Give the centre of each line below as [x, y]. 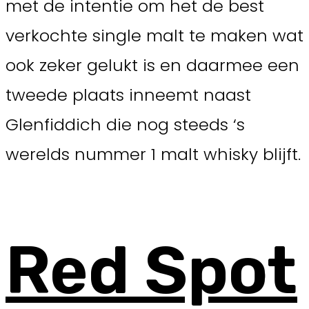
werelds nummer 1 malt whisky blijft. [153, 154]
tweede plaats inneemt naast [128, 95]
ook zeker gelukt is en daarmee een [152, 66]
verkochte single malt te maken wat [154, 36]
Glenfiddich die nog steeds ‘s [125, 125]
